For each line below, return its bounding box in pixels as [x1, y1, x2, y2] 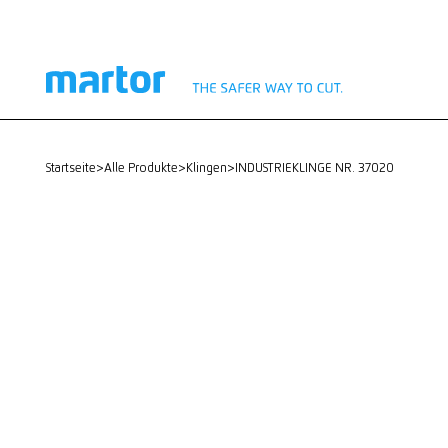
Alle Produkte [111, 163, 178, 175]
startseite [50, 163, 96, 175]
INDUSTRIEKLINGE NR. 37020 [237, 163, 394, 175]
